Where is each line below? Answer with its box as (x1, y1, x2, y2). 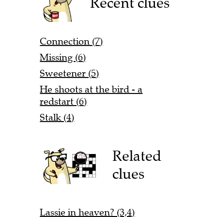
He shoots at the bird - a (40, 83, 143, 95)
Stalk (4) (40, 111, 75, 124)
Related (112, 147, 162, 165)
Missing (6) (40, 51, 86, 63)
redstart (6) (40, 95, 87, 108)
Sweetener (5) (40, 67, 99, 79)
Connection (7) (40, 35, 103, 47)
